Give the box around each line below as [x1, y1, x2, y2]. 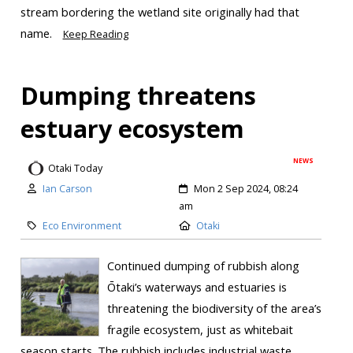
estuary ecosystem [20, 111, 244, 145]
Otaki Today [47, 161, 102, 175]
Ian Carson [42, 182, 92, 196]
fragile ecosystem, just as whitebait [106, 321, 293, 338]
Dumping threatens [20, 78, 256, 112]
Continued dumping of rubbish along [106, 258, 299, 274]
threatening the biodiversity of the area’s [106, 300, 321, 317]
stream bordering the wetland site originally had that [20, 3, 299, 20]
